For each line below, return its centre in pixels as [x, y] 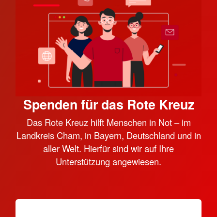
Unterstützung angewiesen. [108, 161]
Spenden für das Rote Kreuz [108, 104]
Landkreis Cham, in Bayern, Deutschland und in [108, 135]
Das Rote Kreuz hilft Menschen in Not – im [108, 122]
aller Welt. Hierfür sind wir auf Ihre [108, 148]
